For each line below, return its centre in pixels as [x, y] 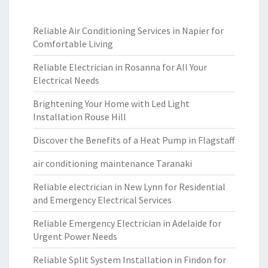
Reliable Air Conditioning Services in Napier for [128, 31]
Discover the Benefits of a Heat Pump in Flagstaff [134, 140]
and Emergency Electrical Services [102, 200]
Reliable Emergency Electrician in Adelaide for [127, 223]
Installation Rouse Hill [80, 117]
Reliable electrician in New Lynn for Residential [129, 187]
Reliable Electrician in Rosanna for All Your [120, 67]
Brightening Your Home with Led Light [111, 103]
